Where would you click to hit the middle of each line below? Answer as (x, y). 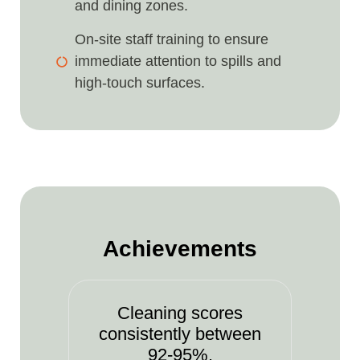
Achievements (180, 249)
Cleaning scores (180, 313)
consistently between (180, 334)
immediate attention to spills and (178, 61)
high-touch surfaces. (139, 83)
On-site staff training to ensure (171, 40)
